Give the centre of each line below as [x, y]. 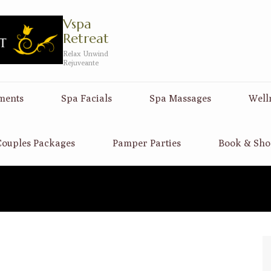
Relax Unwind [85, 54]
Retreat [86, 39]
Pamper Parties [146, 143]
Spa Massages [180, 98]
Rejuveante [80, 63]
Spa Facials [87, 98]
